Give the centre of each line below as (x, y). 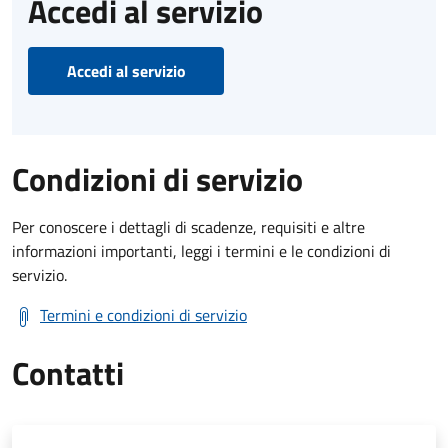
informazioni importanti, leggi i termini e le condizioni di (201, 250)
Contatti (68, 372)
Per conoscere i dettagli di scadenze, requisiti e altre (188, 226)
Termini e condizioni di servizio (143, 314)
